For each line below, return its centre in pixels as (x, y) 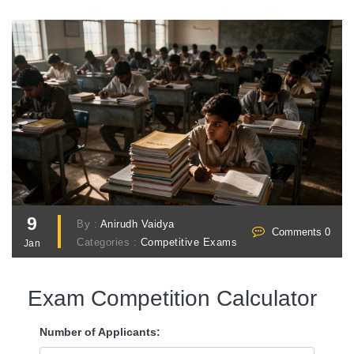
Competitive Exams (189, 243)
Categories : (109, 243)
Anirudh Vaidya (137, 225)
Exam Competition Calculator (172, 299)
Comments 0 (301, 232)
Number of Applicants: (100, 332)
